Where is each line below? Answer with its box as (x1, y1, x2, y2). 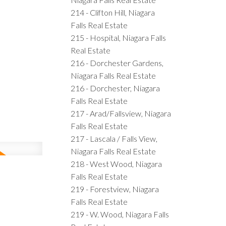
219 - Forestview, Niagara (71, 184, 159, 194)
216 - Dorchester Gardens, (71, 58, 164, 68)
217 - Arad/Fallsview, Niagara (71, 108, 172, 118)
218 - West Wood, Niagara (71, 158, 162, 168)
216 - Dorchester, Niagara (71, 83, 160, 93)
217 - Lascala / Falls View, (71, 133, 158, 143)
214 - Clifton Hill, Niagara (71, 7, 155, 17)
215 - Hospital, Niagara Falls (71, 32, 166, 42)
